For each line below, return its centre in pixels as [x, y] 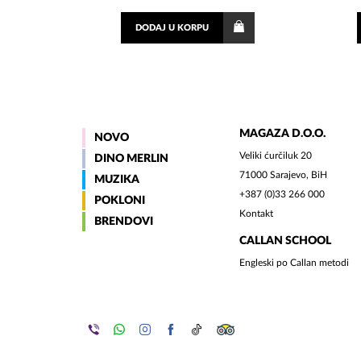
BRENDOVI [124, 222]
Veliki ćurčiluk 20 [276, 156]
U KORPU [188, 28]
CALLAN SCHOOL [285, 241]
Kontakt [256, 214]
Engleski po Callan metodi [294, 263]
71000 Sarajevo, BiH [283, 175]
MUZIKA [117, 180]
